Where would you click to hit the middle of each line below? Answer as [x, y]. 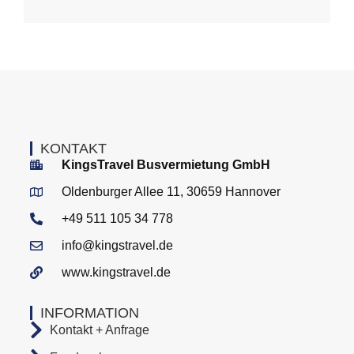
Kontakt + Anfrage [100, 330]
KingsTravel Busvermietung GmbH [166, 164]
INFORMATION [90, 313]
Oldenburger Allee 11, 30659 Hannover [171, 191]
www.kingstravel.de [117, 272]
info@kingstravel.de [118, 245]
